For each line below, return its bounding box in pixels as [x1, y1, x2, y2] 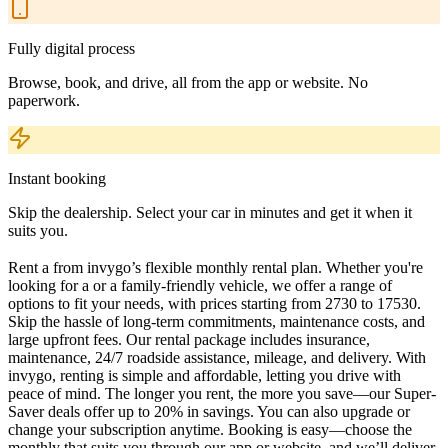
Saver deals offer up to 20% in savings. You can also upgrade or [8, 402, 410, 420]
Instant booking [8, 169, 106, 187]
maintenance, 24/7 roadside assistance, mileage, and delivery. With [8, 348, 426, 366]
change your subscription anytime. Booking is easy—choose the [8, 420, 412, 438]
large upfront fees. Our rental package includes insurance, [8, 330, 370, 348]
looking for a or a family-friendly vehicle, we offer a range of [8, 276, 392, 294]
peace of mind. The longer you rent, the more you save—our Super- [8, 384, 436, 402]
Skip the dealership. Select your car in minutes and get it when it [8, 203, 412, 221]
